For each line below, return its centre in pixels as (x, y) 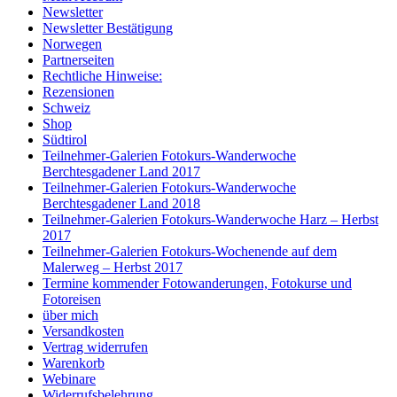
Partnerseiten (78, 60)
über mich (70, 315)
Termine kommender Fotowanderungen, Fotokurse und (197, 284)
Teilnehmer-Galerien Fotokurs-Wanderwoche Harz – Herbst (210, 220)
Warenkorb (74, 363)
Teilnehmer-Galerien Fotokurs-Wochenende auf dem (190, 252)
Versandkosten (83, 331)
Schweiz (66, 108)
